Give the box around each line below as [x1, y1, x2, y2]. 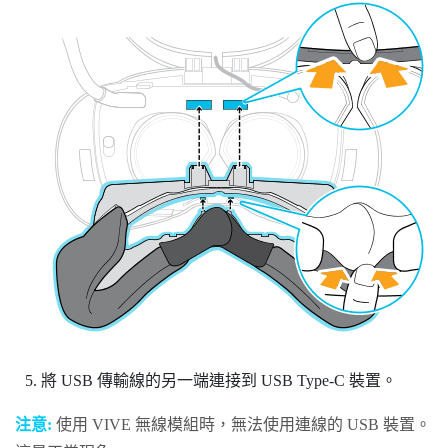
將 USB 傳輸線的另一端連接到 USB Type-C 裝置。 [40, 371, 397, 389]
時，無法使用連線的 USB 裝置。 [199, 415, 431, 433]
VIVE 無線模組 [92, 415, 199, 433]
